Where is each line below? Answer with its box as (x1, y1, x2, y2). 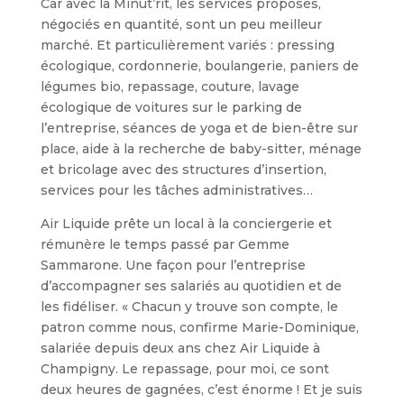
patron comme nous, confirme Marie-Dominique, (40, 319, 359, 335)
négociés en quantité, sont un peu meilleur (40, 16, 322, 32)
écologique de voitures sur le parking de (40, 99, 302, 115)
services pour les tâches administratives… (40, 182, 313, 198)
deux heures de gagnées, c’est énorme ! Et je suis (40, 381, 363, 398)
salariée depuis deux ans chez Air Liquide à (40, 340, 320, 356)
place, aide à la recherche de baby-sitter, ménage (40, 141, 362, 157)
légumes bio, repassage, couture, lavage (40, 78, 299, 95)
